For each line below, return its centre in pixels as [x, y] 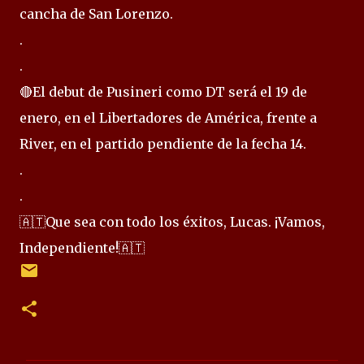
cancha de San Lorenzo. [96, 14]
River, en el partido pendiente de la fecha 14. [163, 144]
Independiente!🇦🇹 [82, 248]
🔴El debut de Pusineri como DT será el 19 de [163, 92]
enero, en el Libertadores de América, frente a [168, 118]
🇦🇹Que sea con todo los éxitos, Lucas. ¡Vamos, [172, 222]
